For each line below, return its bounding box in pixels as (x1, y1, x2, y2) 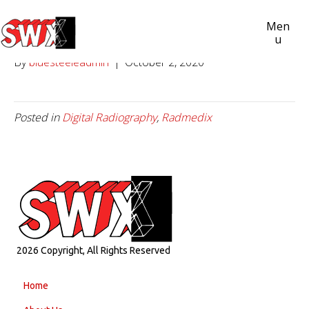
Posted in (14, 110, 62, 125)
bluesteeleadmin (29, 54, 109, 70)
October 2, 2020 (125, 54, 204, 70)
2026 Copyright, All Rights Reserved (17, 245, 170, 256)
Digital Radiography (62, 110, 157, 125)
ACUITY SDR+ (14, 18, 158, 43)
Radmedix (161, 110, 212, 125)
